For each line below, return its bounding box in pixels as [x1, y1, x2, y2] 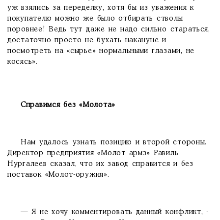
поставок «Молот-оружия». [7, 171, 110, 178]
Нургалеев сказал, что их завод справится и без [7, 161, 193, 167]
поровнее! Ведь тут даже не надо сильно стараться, [7, 26, 210, 33]
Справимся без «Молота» [20, 102, 116, 109]
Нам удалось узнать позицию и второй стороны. [7, 139, 207, 146]
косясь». [7, 58, 38, 65]
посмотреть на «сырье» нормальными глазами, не [7, 48, 195, 55]
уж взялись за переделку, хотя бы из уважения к [7, 4, 194, 11]
